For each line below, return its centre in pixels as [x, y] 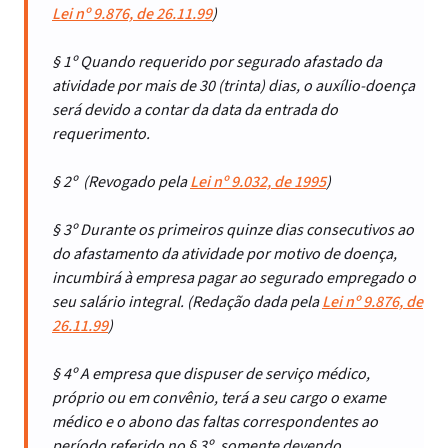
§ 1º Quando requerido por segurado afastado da [217, 62]
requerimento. [101, 134]
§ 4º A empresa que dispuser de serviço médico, [211, 374]
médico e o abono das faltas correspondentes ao [215, 422]
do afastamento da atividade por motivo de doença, [224, 254]
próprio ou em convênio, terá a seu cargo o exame [219, 398]
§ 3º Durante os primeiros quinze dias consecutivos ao [233, 230]
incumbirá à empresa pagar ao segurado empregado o [234, 278]
